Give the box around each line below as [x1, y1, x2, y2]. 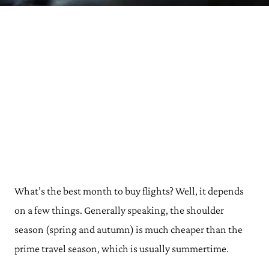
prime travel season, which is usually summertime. [14, 243, 231, 255]
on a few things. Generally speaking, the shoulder [14, 204, 224, 216]
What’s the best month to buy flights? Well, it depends [14, 185, 244, 197]
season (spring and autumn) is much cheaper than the [14, 223, 243, 235]
